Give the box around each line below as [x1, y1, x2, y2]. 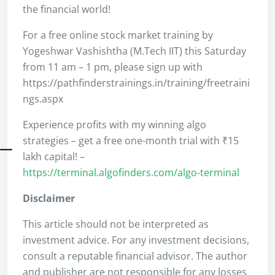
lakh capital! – [23, 149, 85, 163]
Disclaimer [23, 191, 75, 205]
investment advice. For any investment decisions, [23, 233, 249, 247]
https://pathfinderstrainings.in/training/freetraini [23, 76, 250, 90]
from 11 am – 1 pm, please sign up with [23, 60, 203, 74]
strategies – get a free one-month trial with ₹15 [23, 133, 239, 147]
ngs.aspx [23, 91, 63, 106]
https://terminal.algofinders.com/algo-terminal [23, 165, 239, 179]
